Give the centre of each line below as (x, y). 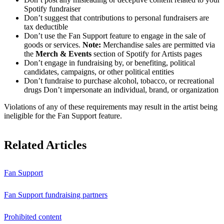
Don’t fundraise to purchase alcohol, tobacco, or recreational (119, 80)
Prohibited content (33, 216)
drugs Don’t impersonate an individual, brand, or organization (121, 89)
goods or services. (53, 44)
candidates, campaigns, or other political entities (99, 71)
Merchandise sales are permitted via (158, 44)
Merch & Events (63, 53)
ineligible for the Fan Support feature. (63, 115)
